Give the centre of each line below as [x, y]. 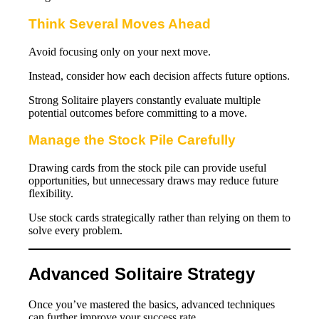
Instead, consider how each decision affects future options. [159, 75]
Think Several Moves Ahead [120, 24]
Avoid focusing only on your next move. [120, 51]
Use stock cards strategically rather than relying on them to [159, 218]
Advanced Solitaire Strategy [142, 274]
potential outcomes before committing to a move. [138, 113]
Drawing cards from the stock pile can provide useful [147, 168]
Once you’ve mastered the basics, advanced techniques [152, 304]
